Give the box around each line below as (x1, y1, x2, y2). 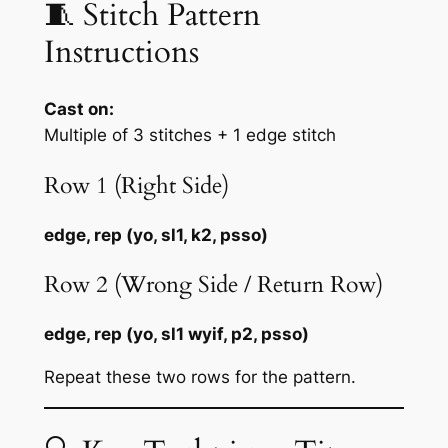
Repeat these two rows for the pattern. (43, 366, 356, 387)
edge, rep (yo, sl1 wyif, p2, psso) (43, 324, 309, 345)
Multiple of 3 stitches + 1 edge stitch (43, 125, 336, 146)
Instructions (43, 30, 199, 73)
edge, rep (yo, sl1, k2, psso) (43, 224, 268, 245)
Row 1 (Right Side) (43, 169, 229, 201)
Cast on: (43, 99, 114, 120)
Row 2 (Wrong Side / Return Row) (43, 268, 383, 300)
